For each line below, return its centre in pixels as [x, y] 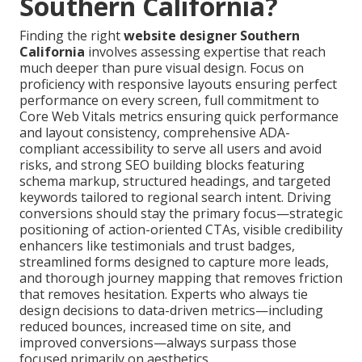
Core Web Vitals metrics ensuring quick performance [179, 116]
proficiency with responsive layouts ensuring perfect [178, 84]
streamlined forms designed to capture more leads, [174, 261]
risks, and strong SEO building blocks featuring [162, 164]
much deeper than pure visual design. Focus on [162, 67]
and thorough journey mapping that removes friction [181, 278]
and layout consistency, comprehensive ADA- [155, 132]
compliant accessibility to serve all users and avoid [170, 148]
